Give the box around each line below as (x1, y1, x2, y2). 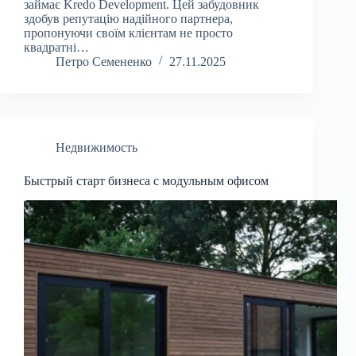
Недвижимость (56, 141, 137, 155)
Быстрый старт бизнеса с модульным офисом (24, 174, 269, 188)
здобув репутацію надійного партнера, (24, 12, 233, 26)
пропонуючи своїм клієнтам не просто (24, 26, 233, 41)
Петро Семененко (56, 55, 152, 69)
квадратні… (24, 41, 89, 55)
